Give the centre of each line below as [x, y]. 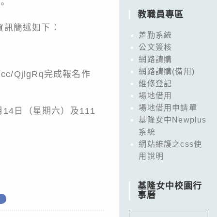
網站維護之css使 [170, 144]
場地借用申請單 [168, 108]
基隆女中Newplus [173, 120]
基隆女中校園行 [170, 186]
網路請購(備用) [167, 71]
